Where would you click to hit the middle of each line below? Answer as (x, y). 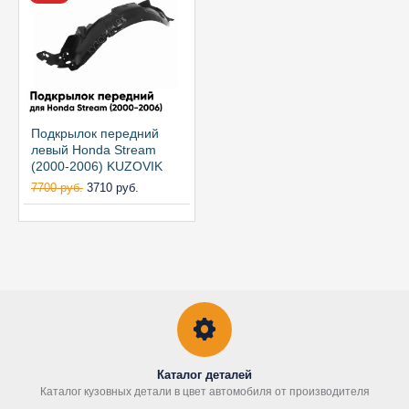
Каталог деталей (204, 375)
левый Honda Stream (94, 150)
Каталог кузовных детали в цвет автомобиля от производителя (204, 392)
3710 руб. (113, 188)
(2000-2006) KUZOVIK (97, 166)
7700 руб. (57, 188)
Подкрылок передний (95, 133)
